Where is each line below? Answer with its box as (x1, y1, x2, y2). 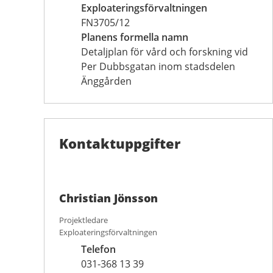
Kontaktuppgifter (59, 133, 180, 152)
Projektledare (59, 214, 108, 225)
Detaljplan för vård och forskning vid (81, 44, 248, 58)
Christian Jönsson (59, 190, 158, 205)
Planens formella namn (81, 30, 188, 44)
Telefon (81, 242, 116, 256)
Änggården (81, 74, 132, 88)
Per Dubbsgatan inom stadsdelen (81, 59, 235, 73)
